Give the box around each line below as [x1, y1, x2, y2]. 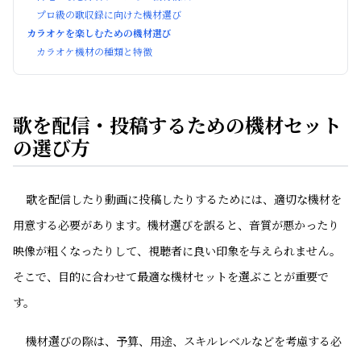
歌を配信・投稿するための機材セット [13, 110, 342, 139]
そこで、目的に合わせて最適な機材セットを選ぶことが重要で [13, 268, 329, 284]
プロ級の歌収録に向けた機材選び [36, 7, 181, 21]
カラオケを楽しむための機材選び [27, 26, 172, 39]
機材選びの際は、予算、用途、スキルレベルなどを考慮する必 [26, 333, 342, 349]
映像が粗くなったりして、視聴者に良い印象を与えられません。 [13, 243, 341, 259]
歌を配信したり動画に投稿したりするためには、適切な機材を [26, 191, 342, 207]
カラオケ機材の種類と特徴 [36, 44, 152, 58]
